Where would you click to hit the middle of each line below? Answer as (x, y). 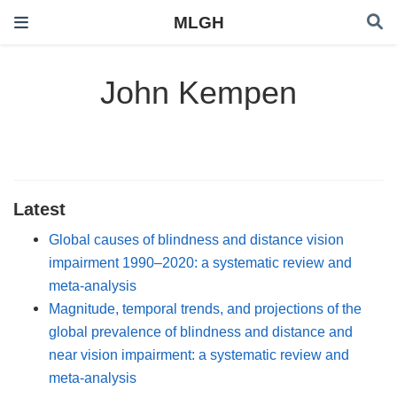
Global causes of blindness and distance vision (196, 239)
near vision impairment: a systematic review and (199, 354)
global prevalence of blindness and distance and (201, 331)
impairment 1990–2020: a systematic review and (200, 262)
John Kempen (198, 93)
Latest (39, 209)
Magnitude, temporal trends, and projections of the (205, 308)
